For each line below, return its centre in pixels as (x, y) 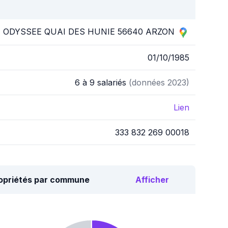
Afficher (152, 180)
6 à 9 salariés (102, 82)
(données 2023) (159, 82)
